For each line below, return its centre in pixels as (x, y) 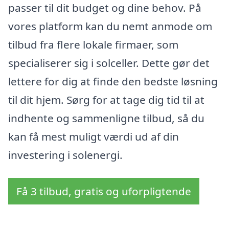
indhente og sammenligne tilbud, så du (106, 118)
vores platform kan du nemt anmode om (110, 26)
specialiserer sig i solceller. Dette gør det (109, 63)
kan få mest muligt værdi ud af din (94, 136)
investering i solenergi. (65, 155)
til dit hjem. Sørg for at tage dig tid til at (106, 99)
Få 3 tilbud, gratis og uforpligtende (104, 191)
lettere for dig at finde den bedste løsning (113, 81)
